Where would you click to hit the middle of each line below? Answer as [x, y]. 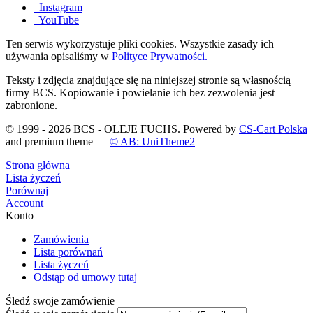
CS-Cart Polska [273, 129]
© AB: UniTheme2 [152, 142]
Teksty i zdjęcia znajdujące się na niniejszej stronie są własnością [148, 80]
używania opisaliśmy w [59, 57]
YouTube [56, 20]
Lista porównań [68, 252]
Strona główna [38, 166]
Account [24, 203]
